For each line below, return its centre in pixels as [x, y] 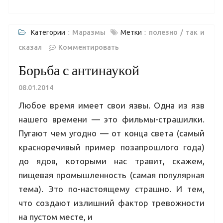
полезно [163, 32]
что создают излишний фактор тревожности [111, 203]
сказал [30, 47]
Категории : [52, 32]
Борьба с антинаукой [79, 70]
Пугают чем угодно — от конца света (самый [111, 133]
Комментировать [89, 47]
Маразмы [89, 32]
